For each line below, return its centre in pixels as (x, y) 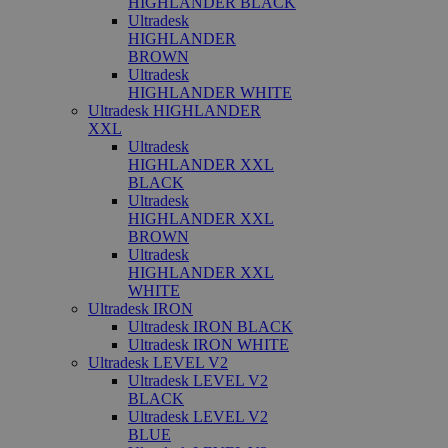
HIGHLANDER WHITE (210, 92)
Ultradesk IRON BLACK (210, 326)
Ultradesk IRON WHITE (208, 344)
